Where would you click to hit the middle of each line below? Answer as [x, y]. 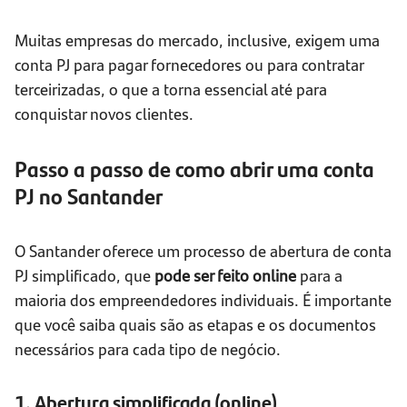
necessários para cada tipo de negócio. [148, 349]
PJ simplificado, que [84, 275]
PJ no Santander [89, 196]
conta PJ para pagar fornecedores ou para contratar [189, 65]
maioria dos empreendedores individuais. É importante [203, 300]
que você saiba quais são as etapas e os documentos [195, 324]
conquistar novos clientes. [104, 114]
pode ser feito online [225, 275]
